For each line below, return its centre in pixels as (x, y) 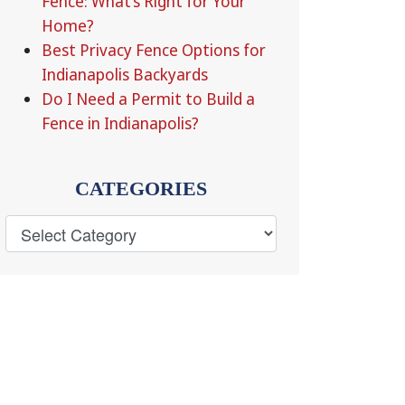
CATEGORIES (141, 188)
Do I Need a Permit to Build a (148, 99)
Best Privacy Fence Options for (154, 50)
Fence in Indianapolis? (120, 123)
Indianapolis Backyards (125, 74)
